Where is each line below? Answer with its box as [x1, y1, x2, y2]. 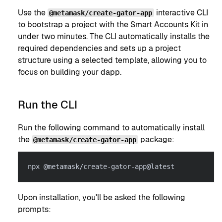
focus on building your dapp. [18, 67, 121, 78]
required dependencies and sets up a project [18, 43, 181, 54]
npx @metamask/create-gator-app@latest [28, 163, 174, 171]
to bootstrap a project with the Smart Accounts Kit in [18, 19, 208, 30]
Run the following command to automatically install [18, 122, 205, 133]
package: [138, 134, 174, 145]
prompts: [18, 204, 51, 215]
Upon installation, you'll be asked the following [18, 192, 185, 203]
